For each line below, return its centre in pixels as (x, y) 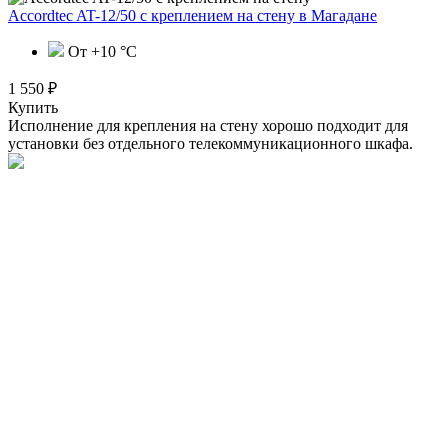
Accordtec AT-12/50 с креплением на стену (153, 15)
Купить (33, 107)
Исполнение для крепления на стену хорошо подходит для (208, 125)
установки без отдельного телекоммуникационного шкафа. (210, 143)
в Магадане (338, 15)
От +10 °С (100, 51)
